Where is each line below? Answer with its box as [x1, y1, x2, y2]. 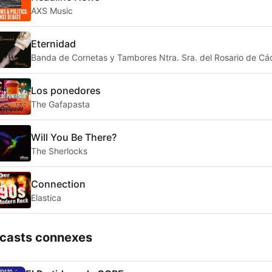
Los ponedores [31, 84, 101, 97]
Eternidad [31, 37, 76, 50]
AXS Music [31, 5, 73, 16]
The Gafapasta [31, 98, 90, 109]
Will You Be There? [31, 131, 117, 143]
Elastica [31, 192, 61, 203]
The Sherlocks [31, 145, 87, 156]
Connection [31, 177, 86, 190]
